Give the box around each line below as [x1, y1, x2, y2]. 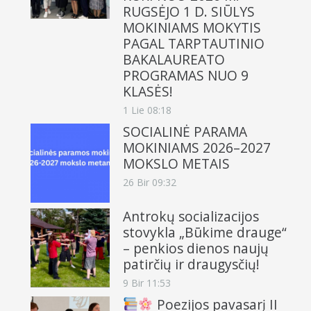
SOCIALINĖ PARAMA [123, 121, 247, 141]
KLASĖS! [123, 82, 173, 101]
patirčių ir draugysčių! [123, 254, 260, 274]
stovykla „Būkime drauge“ [123, 222, 287, 242]
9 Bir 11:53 [123, 276, 171, 289]
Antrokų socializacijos [123, 206, 259, 226]
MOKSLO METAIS [123, 153, 230, 173]
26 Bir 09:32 [123, 175, 176, 189]
